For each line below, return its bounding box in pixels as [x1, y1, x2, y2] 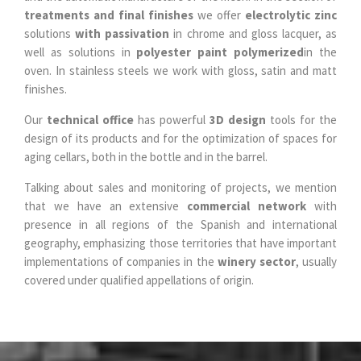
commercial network [187, 197, 307, 214]
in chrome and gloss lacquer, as [169, 25, 337, 41]
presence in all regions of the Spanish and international [24, 216, 337, 232]
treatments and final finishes [24, 6, 193, 23]
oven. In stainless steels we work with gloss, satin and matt [24, 62, 337, 78]
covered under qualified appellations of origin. [24, 272, 254, 288]
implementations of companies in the [24, 253, 218, 269]
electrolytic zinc [245, 6, 337, 23]
